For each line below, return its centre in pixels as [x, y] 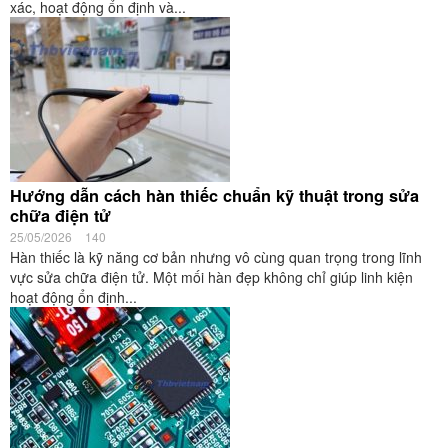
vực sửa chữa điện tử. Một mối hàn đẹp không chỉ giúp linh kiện [211, 277]
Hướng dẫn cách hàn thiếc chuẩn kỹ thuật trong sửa [214, 195]
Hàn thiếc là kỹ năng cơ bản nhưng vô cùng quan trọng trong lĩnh [216, 257]
